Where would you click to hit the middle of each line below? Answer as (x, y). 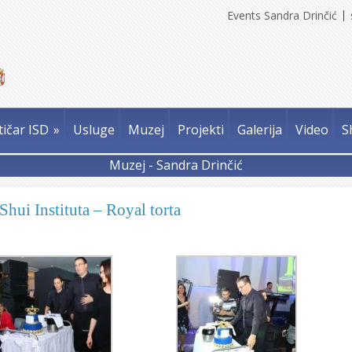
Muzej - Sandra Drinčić (176, 165)
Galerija (260, 130)
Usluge (94, 130)
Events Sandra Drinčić (282, 15)
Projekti (201, 130)
